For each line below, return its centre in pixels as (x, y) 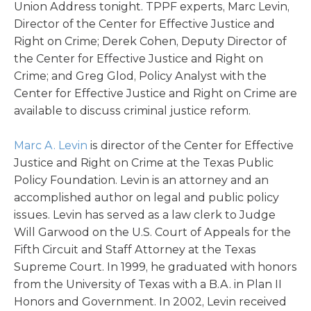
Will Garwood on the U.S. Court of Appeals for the (152, 232)
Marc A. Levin (51, 145)
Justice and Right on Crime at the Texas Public (144, 163)
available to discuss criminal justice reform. (132, 111)
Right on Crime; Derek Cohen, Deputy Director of (150, 41)
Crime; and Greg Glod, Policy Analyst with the (140, 76)
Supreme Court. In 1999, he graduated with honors (155, 267)
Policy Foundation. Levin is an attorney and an (141, 180)
